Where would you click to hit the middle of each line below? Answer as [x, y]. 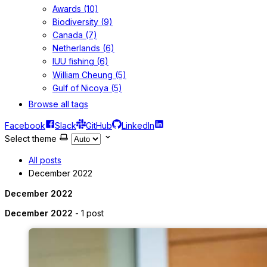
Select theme [31, 138]
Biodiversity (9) [83, 21]
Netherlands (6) [83, 48]
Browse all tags [58, 104]
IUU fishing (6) [80, 61]
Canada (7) [75, 35]
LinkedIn [138, 125]
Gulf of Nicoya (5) [87, 88]
